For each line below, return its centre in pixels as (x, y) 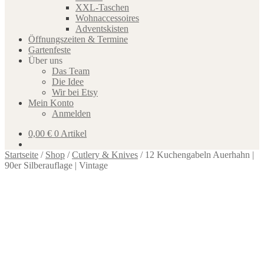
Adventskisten (102, 29)
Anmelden (71, 113)
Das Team (71, 71)
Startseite (22, 155)
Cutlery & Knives (105, 155)
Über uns (45, 60)
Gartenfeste (49, 50)
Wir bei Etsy (75, 92)
